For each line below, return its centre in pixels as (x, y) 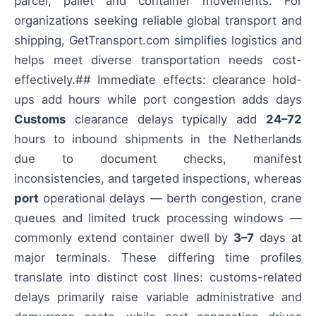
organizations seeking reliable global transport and (158, 20)
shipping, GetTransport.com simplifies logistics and (158, 40)
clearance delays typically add (166, 119)
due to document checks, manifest (158, 158)
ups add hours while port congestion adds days (158, 99)
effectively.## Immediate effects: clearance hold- (158, 79)
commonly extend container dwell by (124, 237)
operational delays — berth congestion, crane (170, 198)
